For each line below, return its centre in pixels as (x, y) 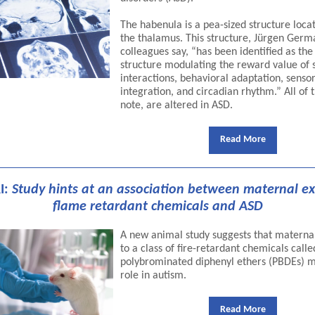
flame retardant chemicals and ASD (157, 207)
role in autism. (153, 276)
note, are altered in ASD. (176, 105)
